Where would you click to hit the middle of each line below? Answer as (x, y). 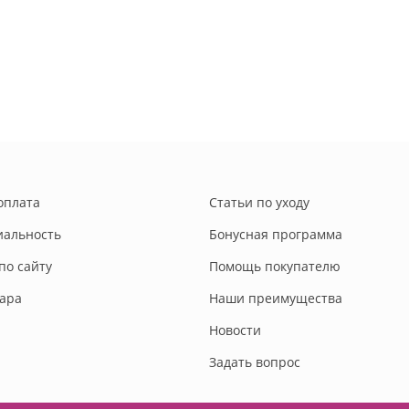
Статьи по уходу (259, 203)
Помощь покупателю (274, 267)
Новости (235, 330)
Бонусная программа (275, 235)
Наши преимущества (275, 299)
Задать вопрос (254, 362)
